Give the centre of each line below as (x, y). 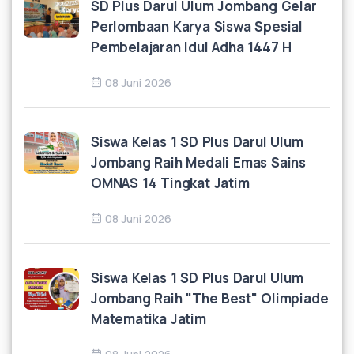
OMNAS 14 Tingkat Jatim (170, 183)
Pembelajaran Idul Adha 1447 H (192, 47)
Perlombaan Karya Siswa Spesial (197, 26)
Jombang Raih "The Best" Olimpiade (210, 298)
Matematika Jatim (149, 319)
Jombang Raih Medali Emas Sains (199, 162)
